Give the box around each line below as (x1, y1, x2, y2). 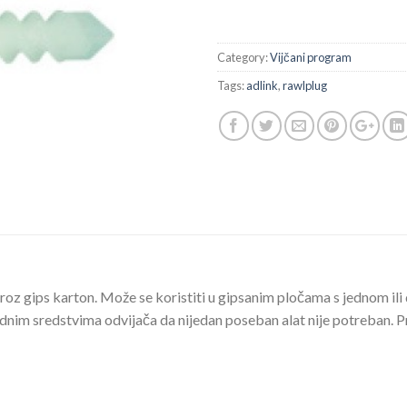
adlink (246, 78, 278, 94)
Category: (217, 50, 270, 65)
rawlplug (283, 78, 327, 94)
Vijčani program (270, 50, 352, 65)
